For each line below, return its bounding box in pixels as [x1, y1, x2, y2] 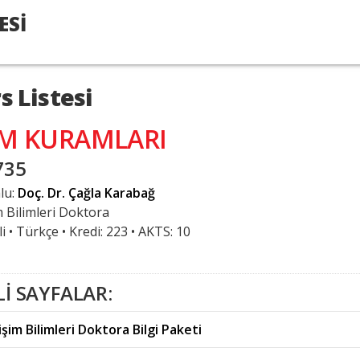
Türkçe [16, 223, 59, 240]
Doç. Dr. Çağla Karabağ [18, 184, 155, 202]
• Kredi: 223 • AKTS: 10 [59, 223, 190, 240]
